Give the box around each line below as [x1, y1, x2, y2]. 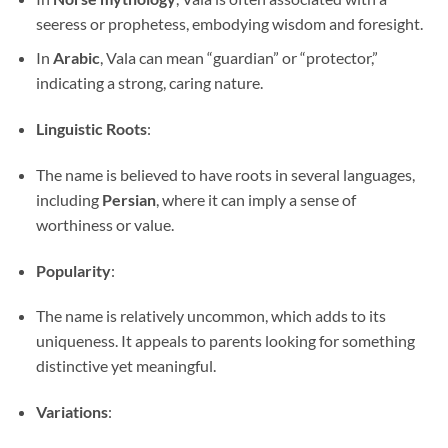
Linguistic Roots [35, 118, 147, 138]
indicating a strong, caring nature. [35, 73, 263, 93]
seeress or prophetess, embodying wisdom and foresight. [35, 13, 423, 33]
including [35, 189, 102, 209]
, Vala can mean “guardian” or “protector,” [99, 48, 378, 68]
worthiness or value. [35, 214, 174, 234]
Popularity [35, 260, 111, 280]
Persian [101, 189, 156, 209]
